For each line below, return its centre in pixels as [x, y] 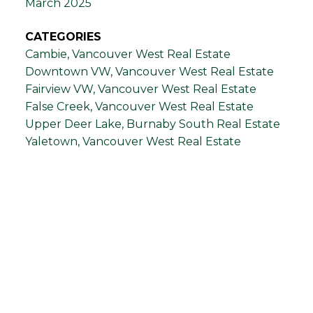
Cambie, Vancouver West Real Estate [128, 54]
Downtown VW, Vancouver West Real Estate [149, 71]
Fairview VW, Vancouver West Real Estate [140, 89]
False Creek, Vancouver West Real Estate [139, 106]
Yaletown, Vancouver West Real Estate [133, 141]
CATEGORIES [63, 36]
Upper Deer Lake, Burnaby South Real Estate [152, 124]
